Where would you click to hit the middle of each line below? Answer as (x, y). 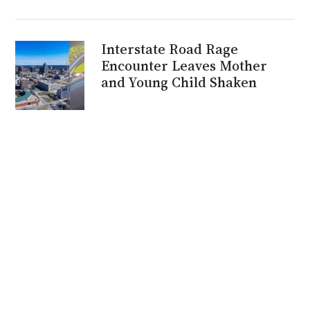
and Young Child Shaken (179, 82)
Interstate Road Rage (170, 49)
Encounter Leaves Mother (184, 65)
